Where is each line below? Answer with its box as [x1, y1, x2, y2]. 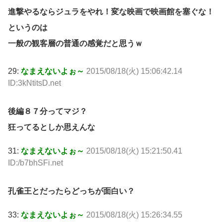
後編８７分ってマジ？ [8, 107, 87, 116]
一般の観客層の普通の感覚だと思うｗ [8, 39, 143, 48]
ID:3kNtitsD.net [8, 79, 61, 88]
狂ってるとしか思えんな [8, 123, 95, 132]
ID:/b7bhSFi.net [8, 159, 63, 167]
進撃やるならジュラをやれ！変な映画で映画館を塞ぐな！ [8, 7, 214, 16]
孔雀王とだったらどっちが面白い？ [8, 186, 135, 195]
